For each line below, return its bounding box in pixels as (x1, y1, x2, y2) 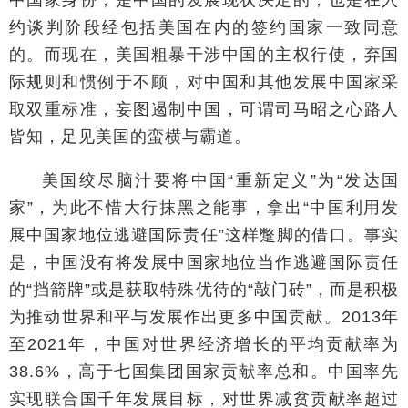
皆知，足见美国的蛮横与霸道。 (9, 127, 251, 146)
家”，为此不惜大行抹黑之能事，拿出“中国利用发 (9, 198, 399, 217)
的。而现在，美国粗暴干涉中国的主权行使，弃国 (9, 45, 399, 64)
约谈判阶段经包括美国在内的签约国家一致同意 (9, 17, 399, 36)
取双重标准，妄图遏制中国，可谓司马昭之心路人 (9, 99, 399, 118)
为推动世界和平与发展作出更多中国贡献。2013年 (9, 307, 399, 326)
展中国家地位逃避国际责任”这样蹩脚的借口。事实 (9, 225, 399, 244)
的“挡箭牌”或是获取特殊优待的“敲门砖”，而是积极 (9, 280, 399, 299)
